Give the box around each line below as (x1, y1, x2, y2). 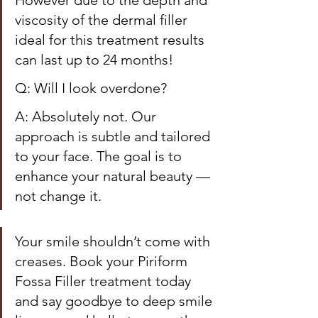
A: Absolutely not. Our (15, 108, 160, 125)
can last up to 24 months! (15, 51, 177, 68)
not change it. (15, 187, 102, 204)
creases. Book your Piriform (15, 253, 191, 270)
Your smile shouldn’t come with (15, 233, 214, 250)
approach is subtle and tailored (15, 128, 214, 145)
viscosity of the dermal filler (15, 11, 191, 28)
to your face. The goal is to (15, 148, 185, 165)
